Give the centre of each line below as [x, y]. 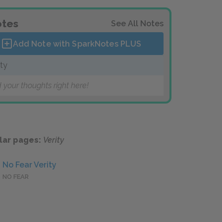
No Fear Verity [29, 165]
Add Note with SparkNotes [66, 44]
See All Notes [137, 24]
